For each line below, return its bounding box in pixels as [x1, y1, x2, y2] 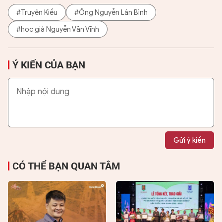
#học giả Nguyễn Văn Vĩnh [16, 25, 99, 34]
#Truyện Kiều [16, 8, 57, 17]
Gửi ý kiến [173, 136, 206, 145]
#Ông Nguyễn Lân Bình [74, 8, 148, 17]
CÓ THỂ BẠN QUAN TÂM [12, 160, 120, 172]
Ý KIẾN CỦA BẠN [12, 59, 86, 71]
